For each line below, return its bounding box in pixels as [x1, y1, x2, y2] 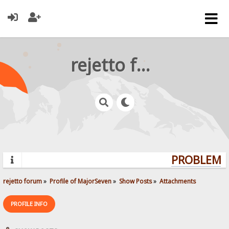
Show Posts [119, 176, 152, 185]
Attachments [159, 176, 196, 185]
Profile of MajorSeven [50, 176, 112, 185]
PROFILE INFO [11, 199, 48, 208]
